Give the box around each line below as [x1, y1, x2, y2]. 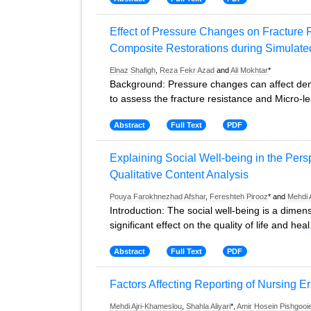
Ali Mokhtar [230, 66, 268, 74]
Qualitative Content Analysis [110, 169, 249, 180]
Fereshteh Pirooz [210, 192, 268, 201]
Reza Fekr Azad [160, 66, 215, 74]
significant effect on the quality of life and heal [110, 219, 310, 230]
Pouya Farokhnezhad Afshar [110, 192, 205, 201]
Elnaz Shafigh [110, 66, 155, 74]
